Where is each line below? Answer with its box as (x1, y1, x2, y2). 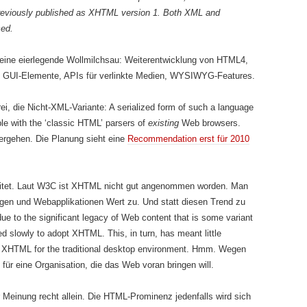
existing (148, 118, 179, 128)
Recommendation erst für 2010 (127, 134, 249, 144)
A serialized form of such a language (109, 102, 254, 112)
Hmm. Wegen (189, 244, 246, 254)
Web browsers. (179, 118, 241, 128)
